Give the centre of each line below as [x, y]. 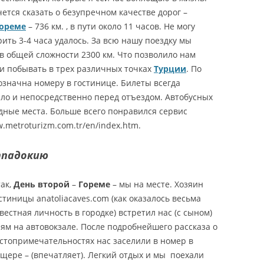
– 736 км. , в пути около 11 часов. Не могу [110, 27]
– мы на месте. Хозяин [158, 184]
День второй [42, 184]
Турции [170, 69]
